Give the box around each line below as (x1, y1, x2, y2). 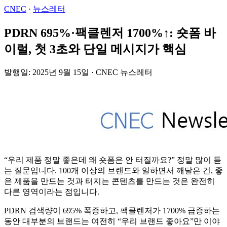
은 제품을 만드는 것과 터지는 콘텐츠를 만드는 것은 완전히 (4, 176, 215, 185)
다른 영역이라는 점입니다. (4, 187, 99, 196)
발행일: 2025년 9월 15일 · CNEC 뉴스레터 (4, 67, 153, 77)
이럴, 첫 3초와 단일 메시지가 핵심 (4, 42, 186, 56)
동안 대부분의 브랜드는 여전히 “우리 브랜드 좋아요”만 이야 (4, 216, 220, 225)
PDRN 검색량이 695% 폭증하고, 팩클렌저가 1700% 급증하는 (4, 206, 220, 215)
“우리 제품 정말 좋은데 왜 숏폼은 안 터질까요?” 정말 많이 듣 (4, 155, 221, 164)
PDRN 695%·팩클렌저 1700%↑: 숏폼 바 (4, 26, 216, 40)
